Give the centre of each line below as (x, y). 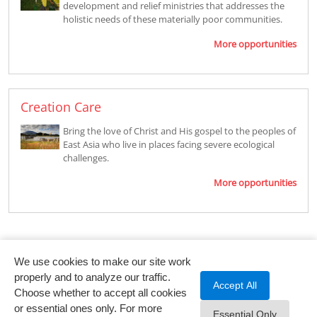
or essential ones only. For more (88, 308)
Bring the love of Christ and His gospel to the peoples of (179, 131)
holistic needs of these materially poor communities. (173, 19)
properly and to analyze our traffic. (92, 277)
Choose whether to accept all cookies (100, 293)
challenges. (86, 157)
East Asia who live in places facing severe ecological (169, 144)
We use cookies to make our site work (103, 261)
